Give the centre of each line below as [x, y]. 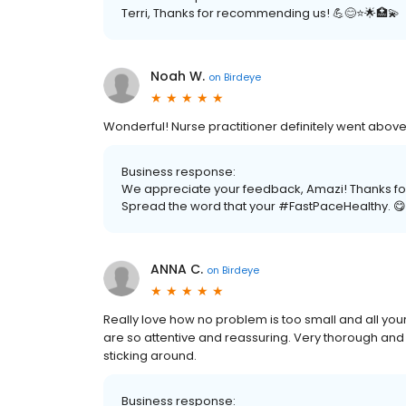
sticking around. [150, 356]
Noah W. [178, 76]
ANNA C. [177, 269]
